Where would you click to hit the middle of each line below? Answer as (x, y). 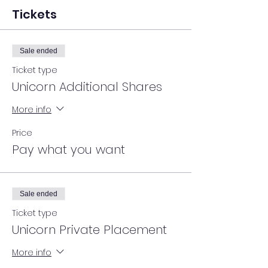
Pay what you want (68, 149)
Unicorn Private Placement (89, 229)
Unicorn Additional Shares (87, 86)
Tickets (34, 14)
